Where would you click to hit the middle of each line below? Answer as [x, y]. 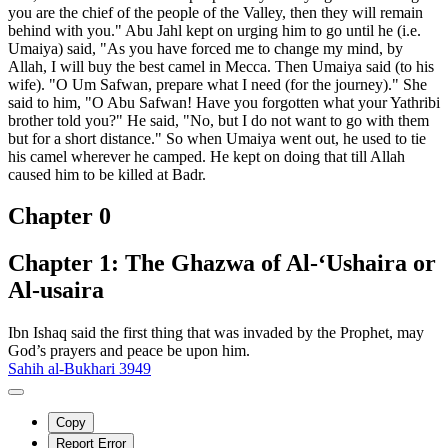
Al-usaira [56, 290]
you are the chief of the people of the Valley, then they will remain [215, 12]
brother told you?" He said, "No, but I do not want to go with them [218, 120]
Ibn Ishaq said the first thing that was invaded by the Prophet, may [216, 333]
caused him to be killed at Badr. [107, 174]
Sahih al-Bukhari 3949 [79, 369]
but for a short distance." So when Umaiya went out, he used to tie [217, 138]
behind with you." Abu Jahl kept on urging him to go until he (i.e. [214, 30]
